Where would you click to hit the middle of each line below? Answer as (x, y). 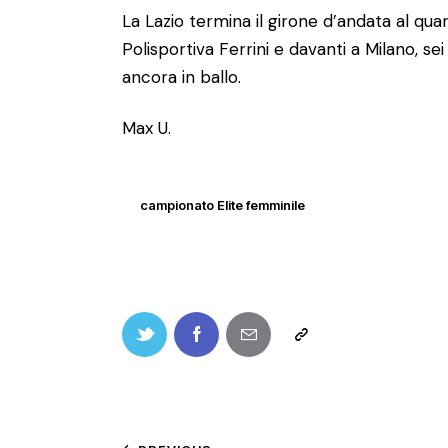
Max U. (146, 128)
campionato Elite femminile (222, 204)
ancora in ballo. (181, 77)
